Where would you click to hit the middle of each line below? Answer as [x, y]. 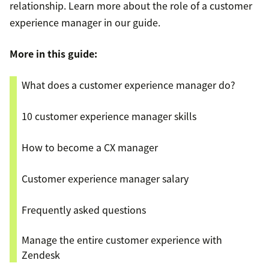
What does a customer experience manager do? [128, 85]
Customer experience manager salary [105, 179]
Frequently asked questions [84, 210]
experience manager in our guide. [85, 23]
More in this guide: [53, 54]
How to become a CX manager [90, 147]
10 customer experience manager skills [109, 116]
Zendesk [41, 255]
